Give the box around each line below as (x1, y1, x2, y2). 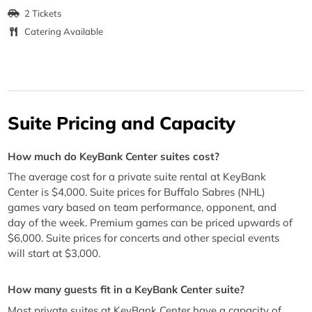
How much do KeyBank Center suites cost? (8, 149, 220, 163)
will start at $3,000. (8, 247, 101, 260)
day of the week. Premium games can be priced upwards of (8, 216, 293, 230)
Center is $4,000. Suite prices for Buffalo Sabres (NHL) (8, 185, 266, 199)
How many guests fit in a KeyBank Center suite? (8, 283, 245, 297)
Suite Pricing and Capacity (8, 111, 236, 134)
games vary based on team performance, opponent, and (8, 201, 277, 214)
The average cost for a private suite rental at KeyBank (8, 170, 267, 184)
